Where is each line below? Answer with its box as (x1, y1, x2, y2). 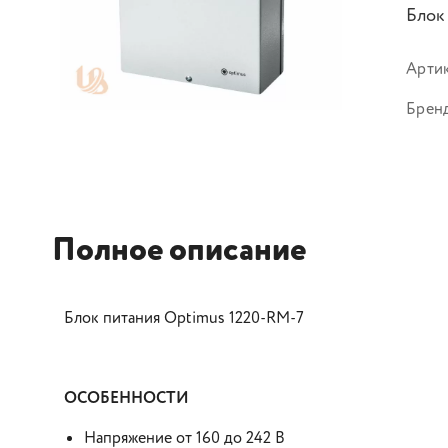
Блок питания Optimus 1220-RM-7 (64, 307, 304, 330)
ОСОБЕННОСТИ (64, 387, 189, 410)
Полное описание (52, 227, 306, 275)
